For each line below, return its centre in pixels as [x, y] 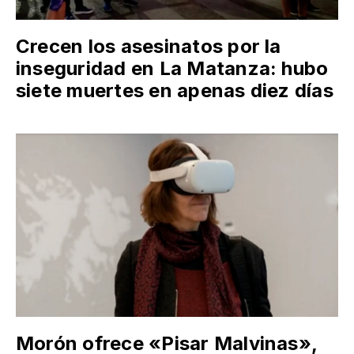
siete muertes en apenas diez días [175, 91]
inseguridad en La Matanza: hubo [172, 69]
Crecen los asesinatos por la [149, 47]
